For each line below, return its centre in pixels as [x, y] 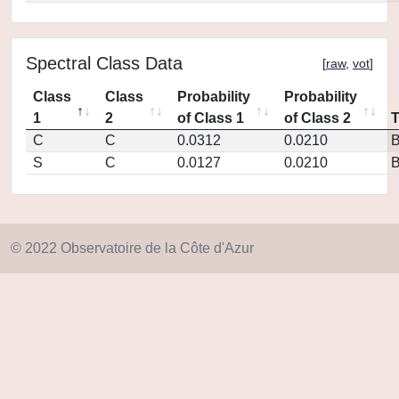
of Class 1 [211, 118]
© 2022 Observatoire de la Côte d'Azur [132, 248]
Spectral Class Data [104, 63]
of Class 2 [318, 118]
